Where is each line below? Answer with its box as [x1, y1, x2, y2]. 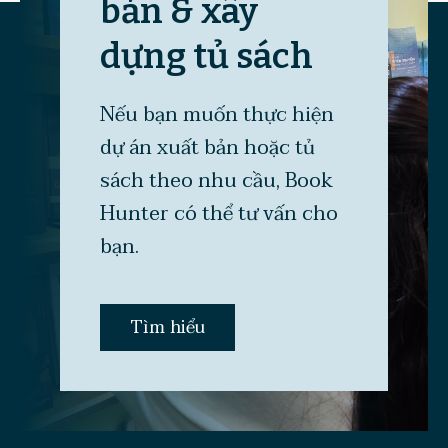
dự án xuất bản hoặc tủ [100, 130, 315, 165]
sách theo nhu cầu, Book [100, 163, 333, 198]
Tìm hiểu [130, 311, 205, 343]
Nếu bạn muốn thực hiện [100, 97, 334, 132]
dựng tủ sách [100, 34, 313, 77]
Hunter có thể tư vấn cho [100, 196, 338, 231]
